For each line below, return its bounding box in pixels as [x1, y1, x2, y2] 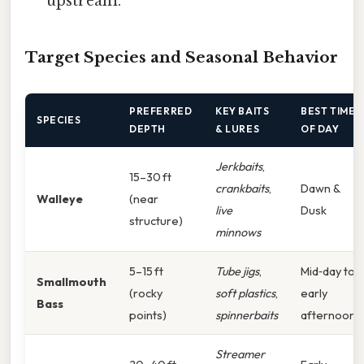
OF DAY [301, 122, 340, 135]
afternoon [301, 306, 356, 323]
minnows [215, 223, 261, 240]
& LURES [215, 122, 260, 135]
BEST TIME [301, 104, 356, 117]
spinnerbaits [215, 306, 278, 323]
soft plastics [215, 284, 275, 301]
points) [129, 306, 167, 323]
